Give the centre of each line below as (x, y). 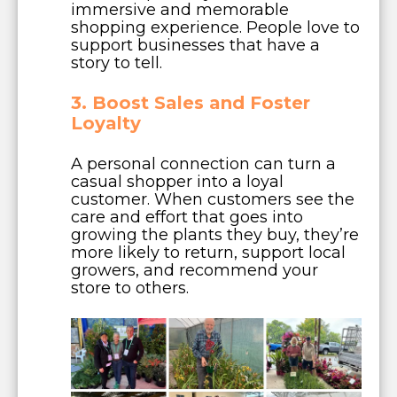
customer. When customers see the (213, 199)
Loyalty (106, 123)
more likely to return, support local (208, 252)
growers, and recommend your (195, 270)
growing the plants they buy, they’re (215, 234)
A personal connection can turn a (203, 163)
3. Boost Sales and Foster (191, 102)
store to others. (130, 288)
